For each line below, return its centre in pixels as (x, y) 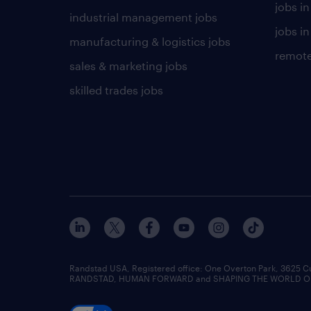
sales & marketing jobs (128, 66)
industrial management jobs (143, 17)
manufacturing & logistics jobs (150, 41)
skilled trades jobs (116, 90)
